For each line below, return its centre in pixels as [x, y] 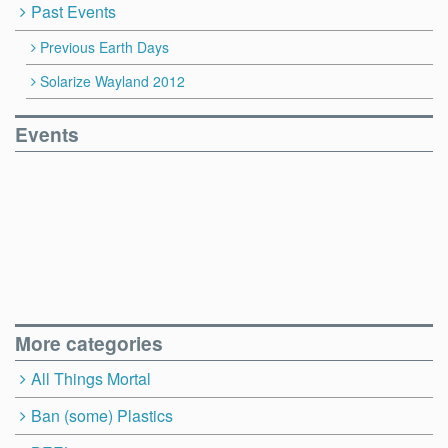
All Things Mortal [90, 378]
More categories [89, 342]
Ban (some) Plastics [101, 415]
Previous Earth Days [105, 47]
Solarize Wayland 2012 [113, 81]
